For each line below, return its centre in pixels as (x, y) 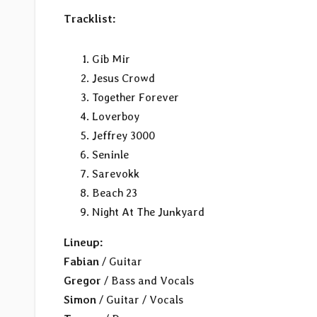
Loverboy (116, 116)
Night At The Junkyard (148, 212)
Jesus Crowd (123, 78)
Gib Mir (111, 59)
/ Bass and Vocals (148, 280)
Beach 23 (115, 192)
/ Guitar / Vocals (140, 299)
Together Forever (136, 97)
